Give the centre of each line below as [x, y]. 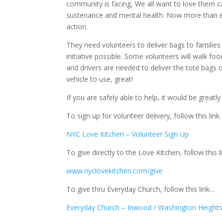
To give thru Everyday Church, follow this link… [141, 189]
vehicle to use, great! [100, 79]
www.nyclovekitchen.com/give [115, 171]
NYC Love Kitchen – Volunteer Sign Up [128, 134]
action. [77, 27]
